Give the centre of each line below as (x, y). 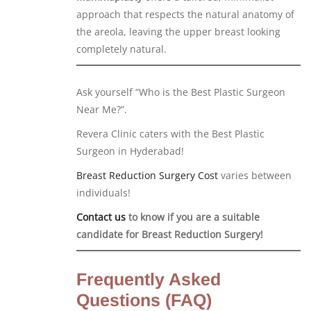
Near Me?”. (102, 110)
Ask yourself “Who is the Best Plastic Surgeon (181, 92)
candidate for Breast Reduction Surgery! (170, 235)
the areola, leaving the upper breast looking (178, 32)
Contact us (102, 217)
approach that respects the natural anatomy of (185, 15)
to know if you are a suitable (194, 217)
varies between (255, 176)
